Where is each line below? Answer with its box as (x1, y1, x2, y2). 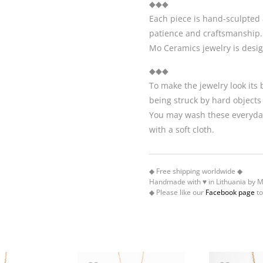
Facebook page (205, 187, 255, 198)
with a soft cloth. (149, 123, 214, 135)
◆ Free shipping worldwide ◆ (149, 166, 242, 177)
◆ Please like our (149, 187, 205, 198)
